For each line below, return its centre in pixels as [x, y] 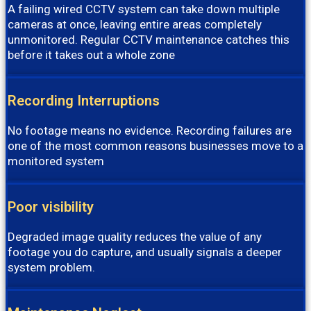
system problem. [51, 268]
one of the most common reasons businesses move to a [155, 146]
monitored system [56, 161]
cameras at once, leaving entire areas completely [135, 25]
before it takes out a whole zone [91, 55]
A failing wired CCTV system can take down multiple [144, 9]
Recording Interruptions [84, 101]
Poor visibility [51, 207]
